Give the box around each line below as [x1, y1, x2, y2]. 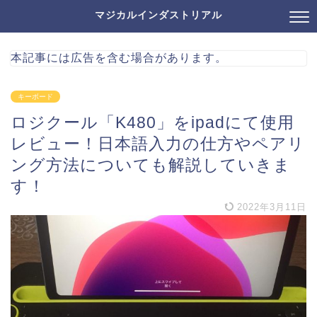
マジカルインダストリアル [95, 8, 222, 21]
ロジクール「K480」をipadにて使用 [11, 113, 294, 132]
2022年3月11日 [234, 202, 306, 212]
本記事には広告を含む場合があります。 [11, 52, 227, 64]
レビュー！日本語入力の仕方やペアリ [11, 134, 305, 153]
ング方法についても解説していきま [11, 156, 291, 174]
